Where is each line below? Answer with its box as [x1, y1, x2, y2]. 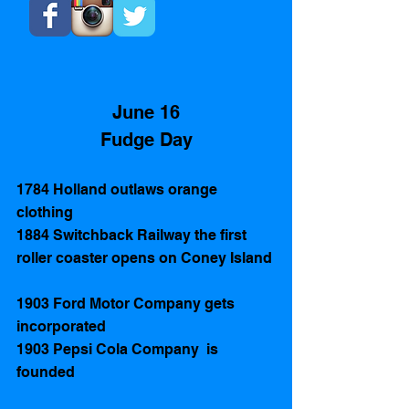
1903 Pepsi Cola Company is [16, 340, 222, 358]
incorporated [16, 317, 106, 335]
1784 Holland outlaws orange [16, 180, 221, 198]
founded [16, 362, 79, 381]
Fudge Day [100, 128, 193, 151]
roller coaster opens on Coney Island [16, 248, 276, 267]
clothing [16, 203, 77, 221]
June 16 [112, 100, 180, 123]
